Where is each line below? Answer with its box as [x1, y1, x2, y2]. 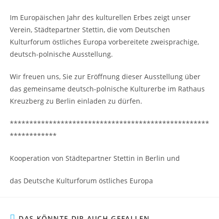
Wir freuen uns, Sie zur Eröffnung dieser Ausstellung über [10, 72, 200, 81]
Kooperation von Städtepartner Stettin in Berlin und [10, 153, 180, 163]
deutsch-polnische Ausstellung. [10, 49, 113, 59]
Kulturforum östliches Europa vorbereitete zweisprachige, [10, 37, 199, 46]
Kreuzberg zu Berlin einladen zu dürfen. [10, 96, 142, 106]
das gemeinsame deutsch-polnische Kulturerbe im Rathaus [10, 84, 205, 93]
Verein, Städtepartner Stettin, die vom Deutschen [10, 25, 170, 34]
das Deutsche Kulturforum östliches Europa [10, 176, 155, 185]
